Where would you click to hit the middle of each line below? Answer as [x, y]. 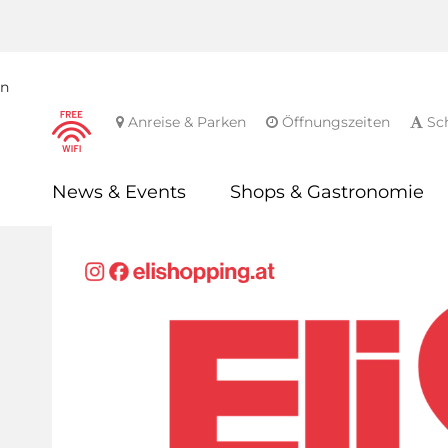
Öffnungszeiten [334, 121]
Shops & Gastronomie [327, 191]
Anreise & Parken [185, 121]
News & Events [119, 191]
